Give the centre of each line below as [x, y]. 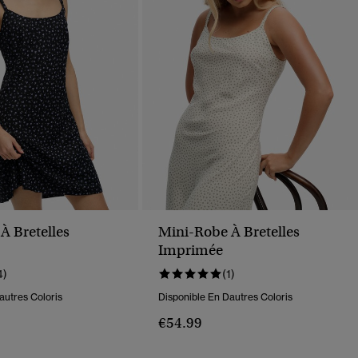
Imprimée [191, 251]
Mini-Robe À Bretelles [229, 232]
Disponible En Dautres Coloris [225, 297]
